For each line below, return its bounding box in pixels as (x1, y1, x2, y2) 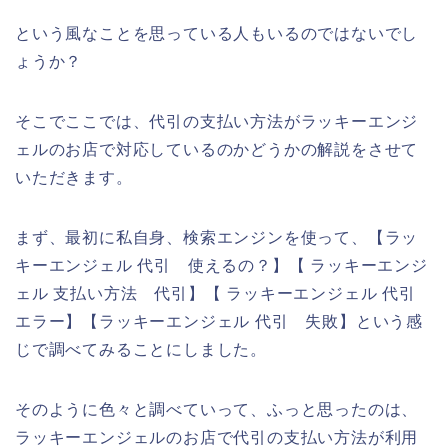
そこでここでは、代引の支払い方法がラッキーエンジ (15, 112, 419, 130)
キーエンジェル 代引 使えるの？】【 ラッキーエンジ (15, 256, 428, 274)
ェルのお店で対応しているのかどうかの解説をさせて (15, 140, 419, 158)
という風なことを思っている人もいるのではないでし (15, 24, 419, 42)
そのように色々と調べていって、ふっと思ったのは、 (15, 400, 419, 418)
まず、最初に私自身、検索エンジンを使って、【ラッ (15, 228, 419, 246)
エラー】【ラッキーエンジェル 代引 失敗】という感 (15, 312, 423, 330)
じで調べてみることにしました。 (15, 340, 267, 358)
